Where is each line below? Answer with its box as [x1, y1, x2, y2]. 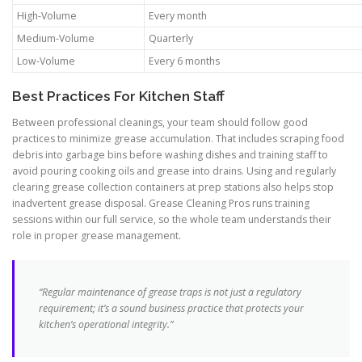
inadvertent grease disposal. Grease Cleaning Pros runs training [12, 196, 309, 210]
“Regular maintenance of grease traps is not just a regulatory [39, 284, 301, 299]
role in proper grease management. [12, 228, 181, 242]
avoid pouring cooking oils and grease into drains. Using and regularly [12, 163, 336, 178]
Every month [149, 8, 207, 23]
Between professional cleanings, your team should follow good [12, 115, 308, 129]
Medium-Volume [17, 31, 95, 45]
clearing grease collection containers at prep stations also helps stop [12, 179, 334, 194]
